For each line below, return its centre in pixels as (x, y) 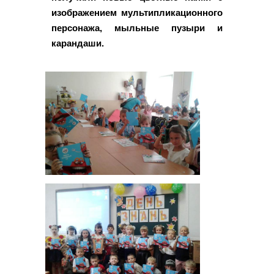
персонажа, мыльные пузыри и (137, 28)
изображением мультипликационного (137, 13)
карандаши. (78, 43)
